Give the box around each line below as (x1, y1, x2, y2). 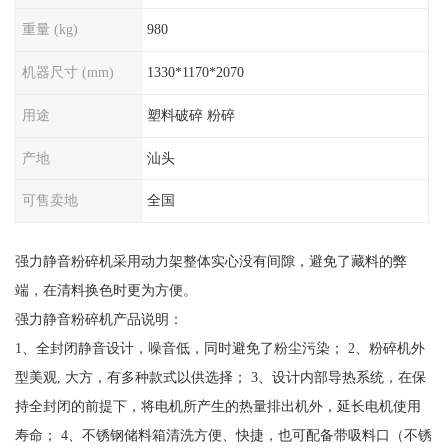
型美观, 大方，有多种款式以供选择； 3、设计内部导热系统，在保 (14, 369, 426, 386)
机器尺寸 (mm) (21, 64, 114, 81)
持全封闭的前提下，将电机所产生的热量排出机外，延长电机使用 (14, 398, 421, 415)
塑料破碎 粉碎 (147, 106, 236, 123)
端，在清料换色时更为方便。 (14, 282, 197, 299)
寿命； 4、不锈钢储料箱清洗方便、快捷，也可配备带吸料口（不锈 (14, 427, 432, 444)
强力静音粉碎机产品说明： (14, 311, 187, 328)
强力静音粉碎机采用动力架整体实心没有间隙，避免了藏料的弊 (14, 253, 407, 270)
